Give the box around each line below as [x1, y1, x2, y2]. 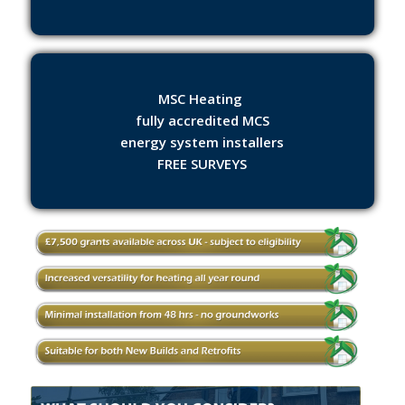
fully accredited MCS [135, 110, 269, 129]
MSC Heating [158, 89, 247, 108]
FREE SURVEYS [157, 154, 248, 173]
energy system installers [120, 132, 285, 151]
